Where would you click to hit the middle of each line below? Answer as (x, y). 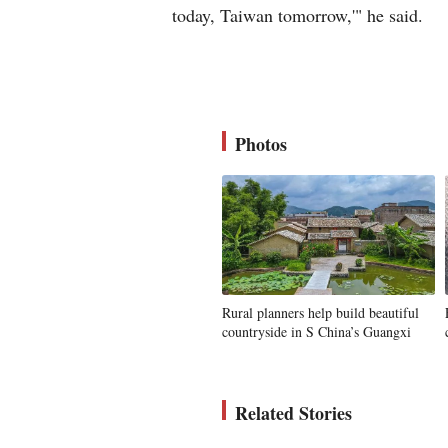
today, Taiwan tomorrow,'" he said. (297, 15)
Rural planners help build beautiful (320, 312)
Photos (261, 144)
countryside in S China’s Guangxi (316, 331)
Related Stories (293, 413)
